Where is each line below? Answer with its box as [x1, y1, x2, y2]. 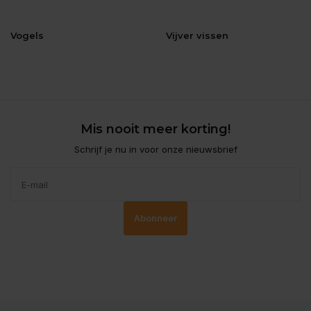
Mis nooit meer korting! [81, 121, 230, 137]
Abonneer [134, 212, 177, 224]
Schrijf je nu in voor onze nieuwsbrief [74, 144, 237, 155]
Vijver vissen [166, 30, 228, 42]
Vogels [10, 30, 44, 42]
